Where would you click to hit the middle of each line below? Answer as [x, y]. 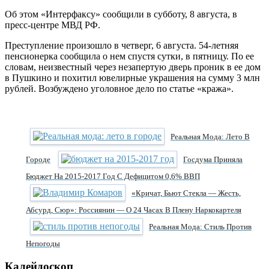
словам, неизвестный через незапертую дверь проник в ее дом [133, 67]
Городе [38, 159]
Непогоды [43, 243]
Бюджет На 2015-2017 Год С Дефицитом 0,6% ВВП [113, 176]
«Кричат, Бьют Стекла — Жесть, [186, 193]
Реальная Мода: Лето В [210, 136]
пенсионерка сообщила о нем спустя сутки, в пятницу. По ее [129, 56]
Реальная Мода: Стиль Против [200, 226]
